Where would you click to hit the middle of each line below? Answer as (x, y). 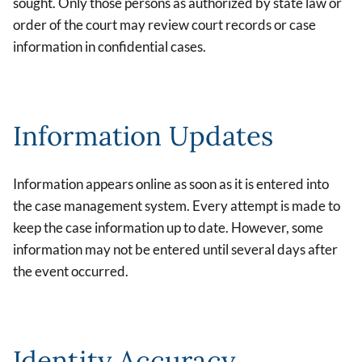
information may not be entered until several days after (175, 250)
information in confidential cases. (109, 46)
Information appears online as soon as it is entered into (171, 184)
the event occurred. (71, 271)
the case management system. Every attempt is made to (177, 206)
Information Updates (143, 136)
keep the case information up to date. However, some (168, 228)
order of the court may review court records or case (164, 24)
